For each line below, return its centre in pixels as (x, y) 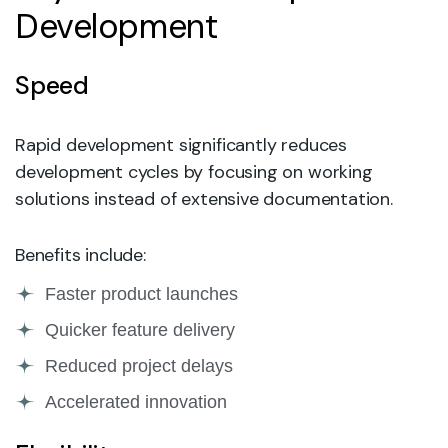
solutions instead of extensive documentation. (204, 199)
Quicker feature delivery (140, 329)
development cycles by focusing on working (194, 172)
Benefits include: (80, 255)
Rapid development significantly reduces (181, 145)
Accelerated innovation (136, 401)
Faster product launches (141, 293)
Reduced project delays (139, 365)
